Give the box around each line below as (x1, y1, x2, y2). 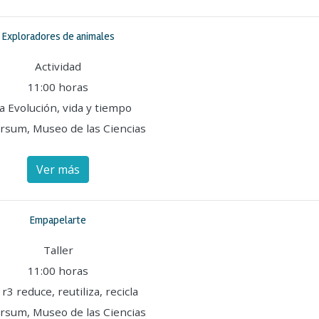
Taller (43, 243, 73, 257)
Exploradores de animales (1, 30, 115, 43)
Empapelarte (30, 214, 86, 226)
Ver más (36, 162, 80, 177)
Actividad (35, 59, 81, 73)
